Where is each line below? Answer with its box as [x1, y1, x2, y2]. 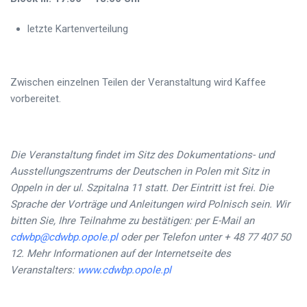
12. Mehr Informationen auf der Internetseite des [10, 247, 231, 260]
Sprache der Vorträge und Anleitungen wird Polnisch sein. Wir [10, 197, 290, 210]
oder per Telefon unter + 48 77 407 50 [118, 230, 291, 243]
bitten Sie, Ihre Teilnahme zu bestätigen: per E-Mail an [10, 214, 254, 227]
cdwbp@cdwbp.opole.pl [10, 230, 118, 243]
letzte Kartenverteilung [27, 22, 128, 35]
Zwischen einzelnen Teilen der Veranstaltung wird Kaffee [10, 75, 266, 88]
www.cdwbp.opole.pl [77, 263, 171, 276]
